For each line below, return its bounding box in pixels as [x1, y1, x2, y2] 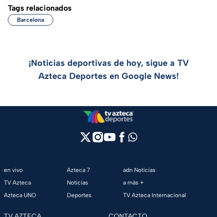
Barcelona [17, 16, 44, 24]
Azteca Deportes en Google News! [38, 71, 179, 82]
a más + [123, 179, 144, 186]
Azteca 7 [67, 167, 91, 174]
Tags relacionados [8, 3, 72, 13]
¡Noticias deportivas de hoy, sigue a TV [28, 58, 189, 69]
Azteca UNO [4, 192, 36, 199]
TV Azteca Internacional [123, 192, 186, 199]
